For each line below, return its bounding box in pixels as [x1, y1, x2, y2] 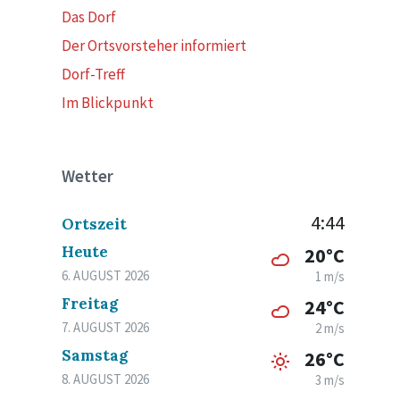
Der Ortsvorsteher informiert [62, 36, 247, 55]
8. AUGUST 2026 [62, 371, 150, 387]
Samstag [62, 346, 129, 365]
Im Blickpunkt [62, 93, 154, 112]
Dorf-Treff [62, 64, 126, 84]
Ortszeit [62, 214, 128, 234]
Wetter [62, 165, 114, 187]
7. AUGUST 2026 [62, 319, 150, 336]
